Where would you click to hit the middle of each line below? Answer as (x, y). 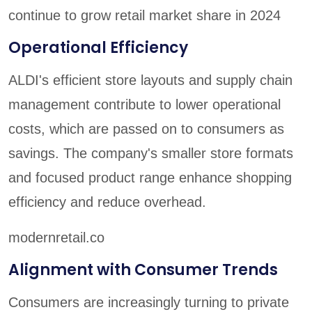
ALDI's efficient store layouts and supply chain (150, 80)
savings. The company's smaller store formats (151, 154)
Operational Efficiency (98, 48)
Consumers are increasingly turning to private (149, 303)
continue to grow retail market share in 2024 (145, 16)
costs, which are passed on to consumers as (146, 129)
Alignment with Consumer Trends (143, 270)
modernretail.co (56, 238)
